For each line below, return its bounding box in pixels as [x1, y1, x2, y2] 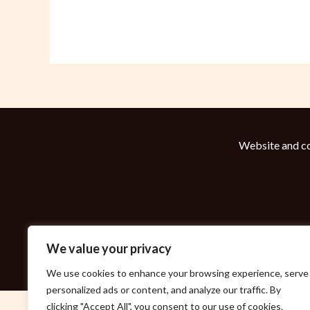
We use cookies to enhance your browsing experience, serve [46, 267, 309, 279]
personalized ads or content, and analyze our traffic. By [46, 284, 281, 295]
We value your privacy [46, 241, 172, 256]
